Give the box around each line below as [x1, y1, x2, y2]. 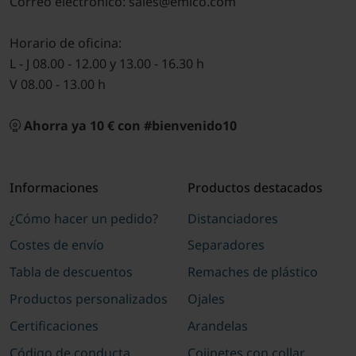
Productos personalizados [9, 290, 168, 308]
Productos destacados [187, 178, 323, 196]
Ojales [187, 290, 225, 308]
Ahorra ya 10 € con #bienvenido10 [23, 116, 237, 134]
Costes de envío [9, 236, 104, 254]
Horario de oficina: [9, 33, 122, 52]
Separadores [187, 236, 265, 254]
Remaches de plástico [187, 263, 318, 281]
